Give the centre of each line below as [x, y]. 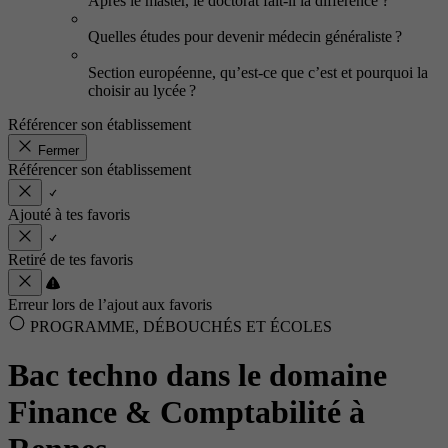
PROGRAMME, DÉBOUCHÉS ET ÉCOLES [179, 326]
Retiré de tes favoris [70, 259]
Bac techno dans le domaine [197, 375]
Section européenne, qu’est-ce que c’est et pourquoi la [258, 72]
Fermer [58, 150]
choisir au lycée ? [142, 90]
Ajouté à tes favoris [69, 214]
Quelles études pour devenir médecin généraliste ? [245, 36]
